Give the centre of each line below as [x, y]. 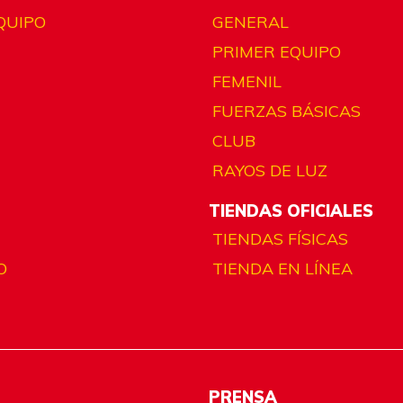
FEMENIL [247, 81]
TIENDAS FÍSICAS [280, 238]
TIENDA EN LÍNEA [282, 268]
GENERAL [251, 22]
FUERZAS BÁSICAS [287, 111]
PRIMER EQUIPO [277, 51]
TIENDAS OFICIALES [291, 210]
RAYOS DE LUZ [270, 170]
